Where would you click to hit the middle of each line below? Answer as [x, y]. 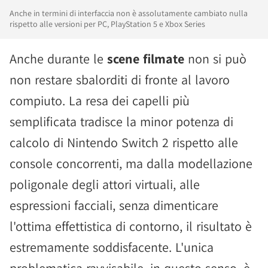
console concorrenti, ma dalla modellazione [131, 163]
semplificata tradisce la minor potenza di [121, 121]
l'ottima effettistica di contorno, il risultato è [131, 226]
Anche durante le [58, 59]
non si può [215, 59]
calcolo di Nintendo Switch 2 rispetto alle [124, 142]
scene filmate [146, 59]
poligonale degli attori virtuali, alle [105, 184]
